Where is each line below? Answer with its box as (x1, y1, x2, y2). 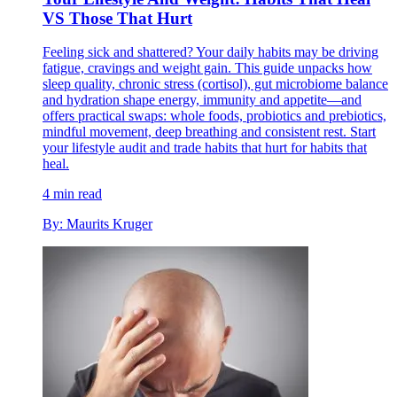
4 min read (43, 186, 102, 202)
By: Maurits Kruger (43, 216, 152, 232)
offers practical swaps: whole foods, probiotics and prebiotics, (43, 108, 386, 124)
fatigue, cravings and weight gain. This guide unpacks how (43, 60, 372, 76)
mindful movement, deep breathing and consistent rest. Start (43, 124, 376, 140)
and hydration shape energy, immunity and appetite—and (43, 92, 362, 108)
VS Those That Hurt (43, 8, 192, 27)
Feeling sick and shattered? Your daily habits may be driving (43, 44, 378, 60)
